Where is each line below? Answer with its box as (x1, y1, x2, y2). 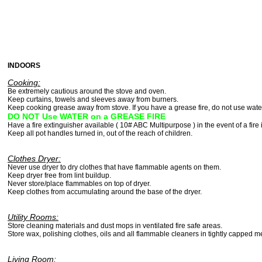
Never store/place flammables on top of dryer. (8, 180, 151, 188)
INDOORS (8, 61, 40, 70)
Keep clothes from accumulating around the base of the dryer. (8, 188, 202, 196)
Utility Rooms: (8, 212, 58, 222)
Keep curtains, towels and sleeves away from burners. (8, 95, 178, 104)
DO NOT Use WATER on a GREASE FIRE (8, 112, 166, 122)
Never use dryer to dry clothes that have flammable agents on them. (8, 163, 221, 172)
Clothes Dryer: (8, 154, 61, 164)
